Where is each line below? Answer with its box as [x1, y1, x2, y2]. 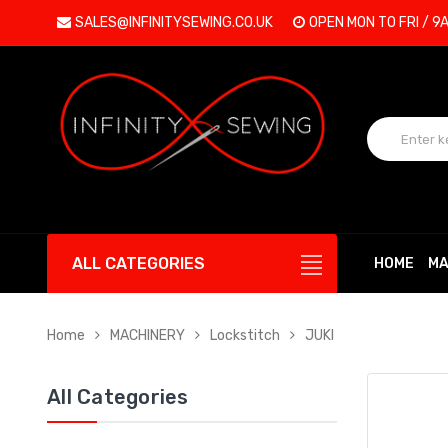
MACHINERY [110, 326, 185, 344]
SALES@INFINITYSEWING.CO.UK [75, 14, 273, 31]
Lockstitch [210, 326, 280, 344]
